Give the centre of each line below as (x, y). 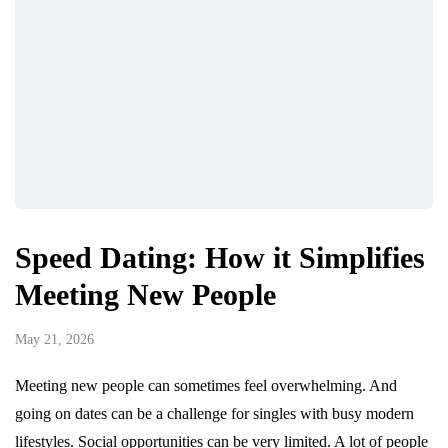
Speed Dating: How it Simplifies (220, 258)
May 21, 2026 (54, 340)
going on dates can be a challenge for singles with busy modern (214, 414)
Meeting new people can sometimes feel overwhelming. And (206, 386)
